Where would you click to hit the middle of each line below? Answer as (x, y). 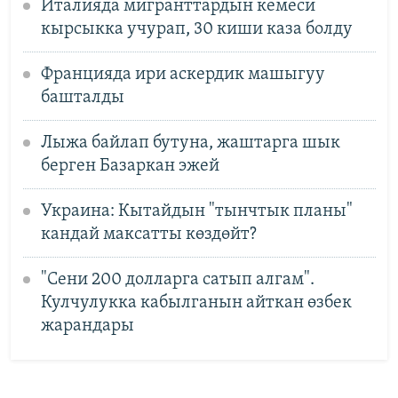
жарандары (87, 326)
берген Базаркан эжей (130, 166)
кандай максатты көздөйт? (148, 234)
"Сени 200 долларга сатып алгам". (177, 279)
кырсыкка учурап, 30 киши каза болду (196, 29)
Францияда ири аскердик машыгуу (183, 74)
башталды (82, 97)
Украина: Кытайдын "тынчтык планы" (196, 211)
